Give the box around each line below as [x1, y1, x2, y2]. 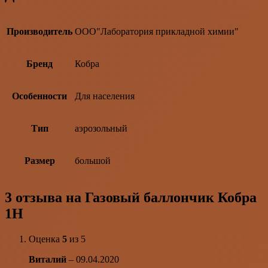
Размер [24, 155, 55, 166]
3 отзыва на [5, 189, 85, 205]
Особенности [12, 90, 67, 101]
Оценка [29, 233, 62, 244]
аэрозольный [75, 123, 127, 133]
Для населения [75, 90, 135, 101]
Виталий [29, 254, 69, 264]
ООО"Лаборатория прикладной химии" [75, 26, 239, 36]
